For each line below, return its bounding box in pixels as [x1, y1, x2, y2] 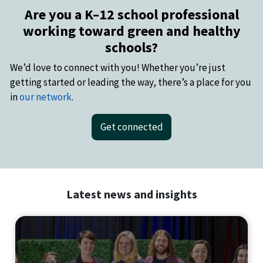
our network [19, 90, 72, 103]
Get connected [100, 120, 163, 133]
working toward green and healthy [22, 21, 241, 40]
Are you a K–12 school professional [24, 5, 239, 23]
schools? [105, 38, 158, 56]
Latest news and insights [66, 187, 197, 202]
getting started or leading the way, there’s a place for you [10, 75, 251, 89]
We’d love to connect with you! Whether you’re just [10, 60, 225, 74]
